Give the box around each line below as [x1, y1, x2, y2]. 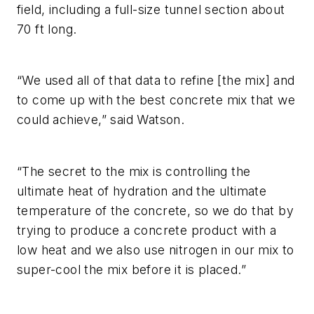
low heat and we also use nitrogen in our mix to [17, 242, 294, 257]
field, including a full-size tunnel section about [17, 1, 285, 17]
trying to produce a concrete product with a [17, 222, 277, 238]
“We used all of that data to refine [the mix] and [17, 73, 295, 88]
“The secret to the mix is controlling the [17, 163, 251, 179]
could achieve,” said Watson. [17, 112, 185, 128]
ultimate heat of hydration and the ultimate [17, 183, 267, 198]
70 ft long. [17, 21, 77, 36]
